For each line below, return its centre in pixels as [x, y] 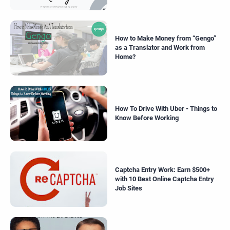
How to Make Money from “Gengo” [166, 39]
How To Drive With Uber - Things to [166, 109]
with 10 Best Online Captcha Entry [165, 179]
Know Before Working [147, 118]
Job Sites [129, 188]
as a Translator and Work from [160, 48]
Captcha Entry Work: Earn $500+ [162, 169]
